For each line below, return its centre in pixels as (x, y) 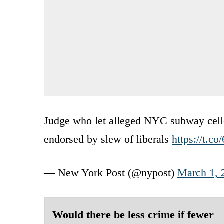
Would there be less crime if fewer (133, 214)
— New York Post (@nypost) (111, 172)
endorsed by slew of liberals (108, 139)
